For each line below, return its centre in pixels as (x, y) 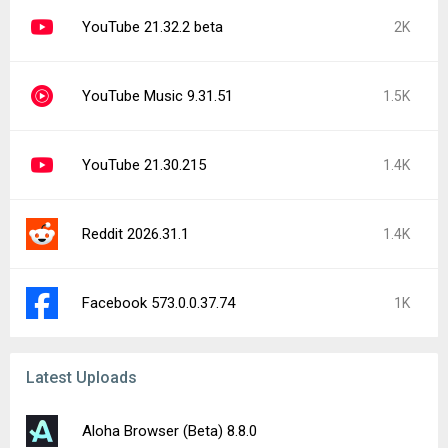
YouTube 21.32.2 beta (152, 27)
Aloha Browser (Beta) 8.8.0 (169, 431)
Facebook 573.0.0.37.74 (158, 303)
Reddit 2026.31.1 (135, 234)
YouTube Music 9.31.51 (157, 96)
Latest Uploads (81, 377)
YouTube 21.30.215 (144, 165)
